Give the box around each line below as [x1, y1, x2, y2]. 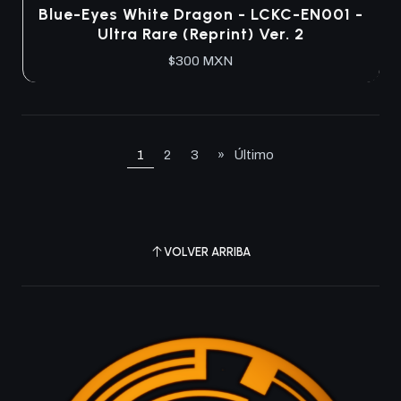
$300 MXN [168, 54, 233, 69]
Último [235, 147, 274, 162]
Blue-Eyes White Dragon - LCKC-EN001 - [38, 4, 363, 24]
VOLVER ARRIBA [164, 243, 251, 259]
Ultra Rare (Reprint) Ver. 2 [97, 24, 304, 44]
